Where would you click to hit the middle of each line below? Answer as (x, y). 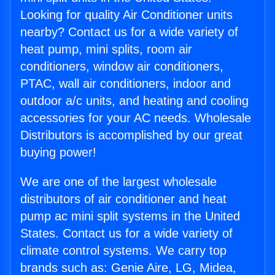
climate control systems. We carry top (123, 251)
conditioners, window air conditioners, (122, 67)
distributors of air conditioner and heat (123, 199)
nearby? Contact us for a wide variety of (129, 32)
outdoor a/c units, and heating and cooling (134, 101)
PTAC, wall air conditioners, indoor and (126, 84)
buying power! (58, 153)
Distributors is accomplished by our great (131, 135)
